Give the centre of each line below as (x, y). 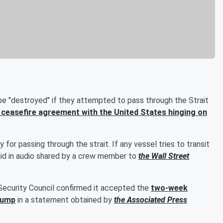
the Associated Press (151, 200)
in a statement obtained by (65, 200)
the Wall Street (164, 156)
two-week (169, 188)
